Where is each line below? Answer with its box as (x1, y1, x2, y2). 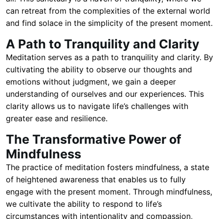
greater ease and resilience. (6, 113, 108, 123)
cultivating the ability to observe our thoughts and (6, 65, 192, 74)
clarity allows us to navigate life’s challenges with (6, 101, 188, 111)
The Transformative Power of (6, 132, 181, 147)
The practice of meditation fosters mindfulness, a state (6, 162, 209, 172)
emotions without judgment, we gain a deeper (6, 77, 176, 87)
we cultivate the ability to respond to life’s (6, 199, 162, 209)
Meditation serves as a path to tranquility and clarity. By (6, 52, 213, 62)
